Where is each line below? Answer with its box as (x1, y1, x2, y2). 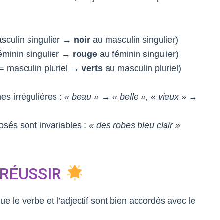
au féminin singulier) (97, 49, 179, 59)
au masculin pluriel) (102, 63, 181, 73)
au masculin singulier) (90, 35, 178, 45)
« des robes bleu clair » (88, 120, 180, 130)
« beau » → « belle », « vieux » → (64, 92, 197, 102)
